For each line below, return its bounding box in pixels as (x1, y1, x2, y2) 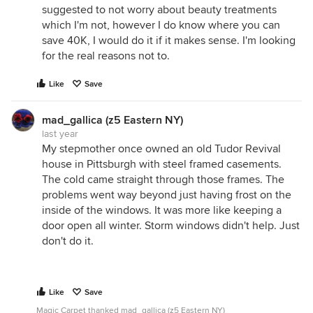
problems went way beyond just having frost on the (42, 188, 291, 202)
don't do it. (42, 234, 94, 248)
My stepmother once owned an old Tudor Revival (42, 142, 281, 156)
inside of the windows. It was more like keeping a (42, 203, 282, 217)
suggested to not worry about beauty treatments (42, 3, 277, 17)
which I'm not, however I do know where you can (42, 18, 280, 32)
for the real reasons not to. (42, 49, 170, 63)
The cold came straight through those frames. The (42, 173, 284, 187)
